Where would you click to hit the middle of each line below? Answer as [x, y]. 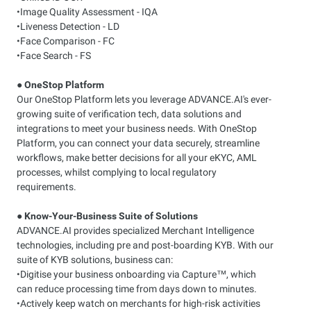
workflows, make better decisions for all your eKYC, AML [137, 158]
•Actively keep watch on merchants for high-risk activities [138, 303]
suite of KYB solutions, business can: [95, 260]
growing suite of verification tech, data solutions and [129, 114]
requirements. [47, 187]
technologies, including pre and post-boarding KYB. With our [145, 245]
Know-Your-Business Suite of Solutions [111, 216]
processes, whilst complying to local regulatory [117, 172]
